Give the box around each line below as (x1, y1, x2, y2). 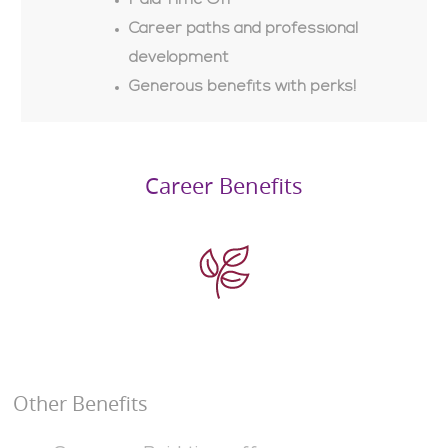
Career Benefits (144, 171, 303, 201)
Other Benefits (12, 390, 148, 418)
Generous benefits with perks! (128, 79, 356, 96)
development (128, 50, 229, 67)
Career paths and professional (128, 21, 358, 38)
